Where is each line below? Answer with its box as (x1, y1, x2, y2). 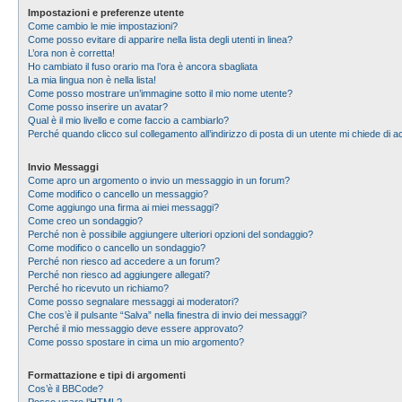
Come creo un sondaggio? (28, 215, 143, 226)
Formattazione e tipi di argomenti (28, 370, 186, 380)
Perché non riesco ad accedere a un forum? (28, 256, 220, 267)
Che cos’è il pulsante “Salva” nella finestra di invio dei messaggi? (28, 310, 307, 320)
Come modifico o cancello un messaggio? (28, 188, 208, 199)
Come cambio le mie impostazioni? (28, 21, 178, 31)
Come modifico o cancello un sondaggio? (28, 242, 205, 253)
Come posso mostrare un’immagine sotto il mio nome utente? (28, 88, 293, 99)
